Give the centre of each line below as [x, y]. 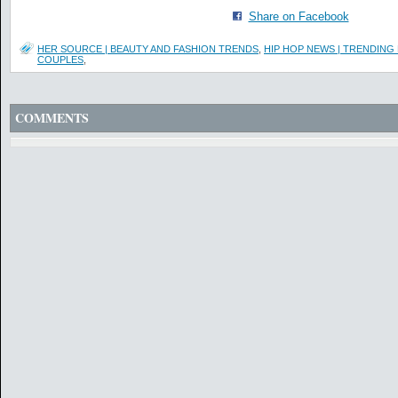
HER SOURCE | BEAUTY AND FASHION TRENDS [148, 49]
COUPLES [60, 60]
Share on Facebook [298, 16]
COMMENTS [52, 118]
